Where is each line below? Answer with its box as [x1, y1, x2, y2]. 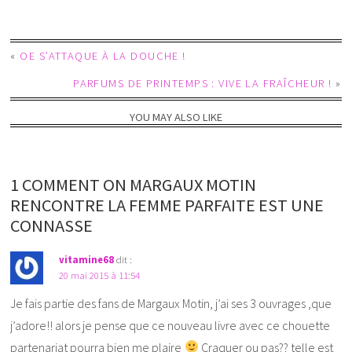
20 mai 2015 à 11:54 [59, 268, 141, 281]
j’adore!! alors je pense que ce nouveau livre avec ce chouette [10, 317, 331, 333]
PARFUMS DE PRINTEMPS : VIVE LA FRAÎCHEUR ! [73, 76, 332, 91]
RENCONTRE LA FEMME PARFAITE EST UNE [10, 193, 324, 216]
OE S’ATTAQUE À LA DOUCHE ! [20, 49, 186, 64]
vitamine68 [59, 252, 115, 266]
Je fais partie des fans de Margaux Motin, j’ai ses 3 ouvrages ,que [10, 295, 332, 311]
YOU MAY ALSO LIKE [129, 109, 222, 124]
